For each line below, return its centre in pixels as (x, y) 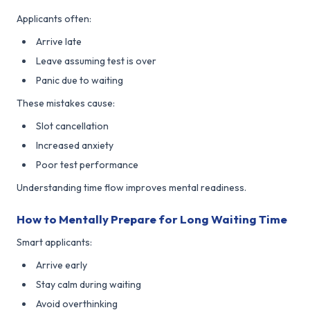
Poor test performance (87, 164)
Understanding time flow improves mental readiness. (131, 187)
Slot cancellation (72, 126)
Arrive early (62, 265)
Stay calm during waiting (89, 284)
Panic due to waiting (80, 80)
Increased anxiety (75, 145)
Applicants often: (54, 18)
